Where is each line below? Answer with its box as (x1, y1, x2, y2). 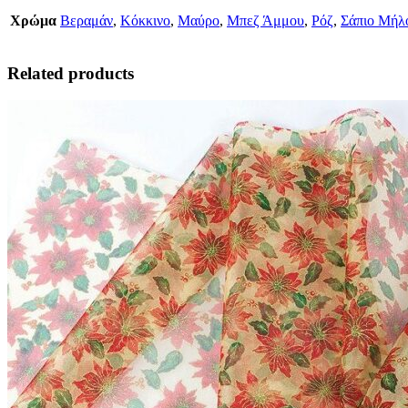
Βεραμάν (60, 12, 113, 28)
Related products (7, 63, 134, 83)
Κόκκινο (120, 12, 170, 28)
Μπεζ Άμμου (227, 12, 304, 28)
